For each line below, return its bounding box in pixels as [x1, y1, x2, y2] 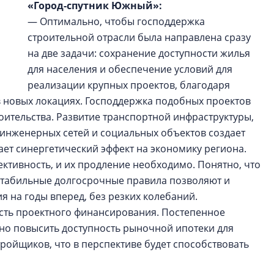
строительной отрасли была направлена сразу [28, 31, 251, 44]
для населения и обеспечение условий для [28, 62, 232, 76]
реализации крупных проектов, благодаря [28, 78, 230, 92]
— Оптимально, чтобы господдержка [28, 15, 205, 28]
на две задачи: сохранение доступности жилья [28, 46, 250, 60]
